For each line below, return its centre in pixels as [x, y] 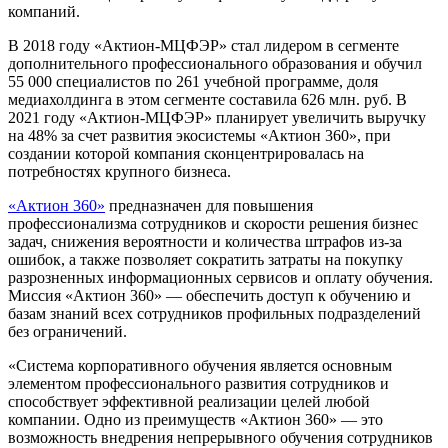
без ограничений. [67, 332]
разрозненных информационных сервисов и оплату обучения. [220, 278]
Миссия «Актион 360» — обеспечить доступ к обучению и [209, 296]
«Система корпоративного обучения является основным [200, 366]
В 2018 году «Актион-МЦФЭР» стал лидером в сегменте [203, 46]
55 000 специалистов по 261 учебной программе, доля [193, 82]
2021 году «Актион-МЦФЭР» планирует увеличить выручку [217, 118]
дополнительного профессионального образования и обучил [215, 64]
